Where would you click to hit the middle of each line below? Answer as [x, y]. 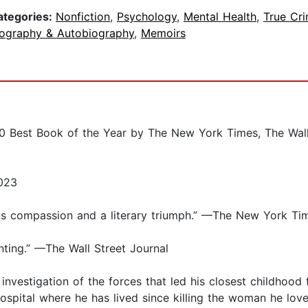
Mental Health [220, 17]
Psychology [147, 17]
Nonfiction [83, 17]
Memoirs [163, 33]
